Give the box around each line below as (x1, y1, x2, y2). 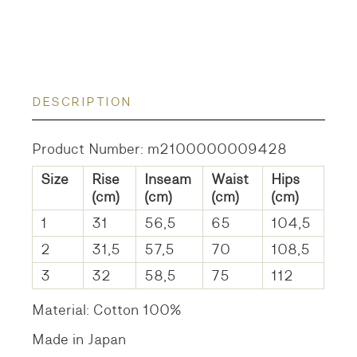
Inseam (144, 170, 192, 190)
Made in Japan (32, 330, 127, 350)
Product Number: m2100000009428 (32, 139, 288, 159)
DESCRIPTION (32, 93, 132, 112)
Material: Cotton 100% (32, 300, 182, 320)
